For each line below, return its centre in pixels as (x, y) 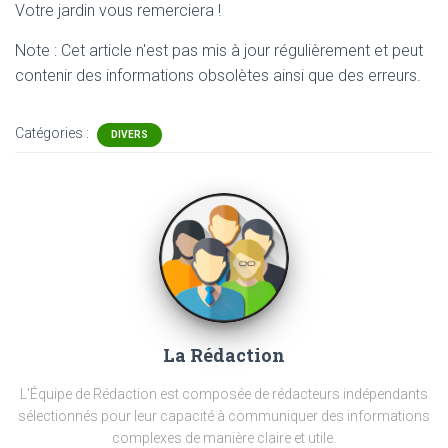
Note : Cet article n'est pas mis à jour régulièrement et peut (219, 50)
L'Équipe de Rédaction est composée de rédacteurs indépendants (224, 394)
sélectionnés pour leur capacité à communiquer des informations (224, 416)
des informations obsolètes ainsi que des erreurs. (248, 75)
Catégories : (53, 133)
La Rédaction (224, 355)
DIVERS (129, 134)
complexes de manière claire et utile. (224, 438)
